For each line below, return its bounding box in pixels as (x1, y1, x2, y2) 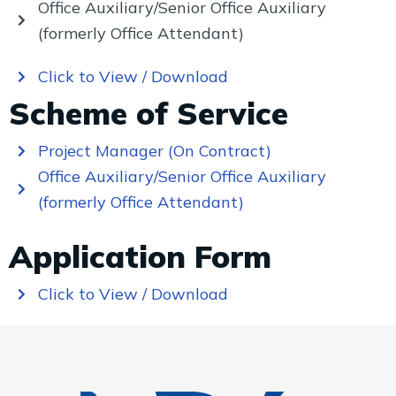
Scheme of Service (9, 94, 288, 133)
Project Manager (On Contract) (37, 141, 271, 161)
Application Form (9, 237, 271, 276)
